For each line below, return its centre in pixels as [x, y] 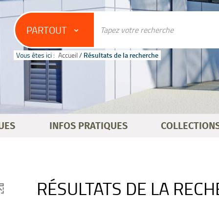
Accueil [68, 55]
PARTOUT [47, 30]
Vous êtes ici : [35, 55]
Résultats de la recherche [121, 55]
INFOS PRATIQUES [88, 126]
